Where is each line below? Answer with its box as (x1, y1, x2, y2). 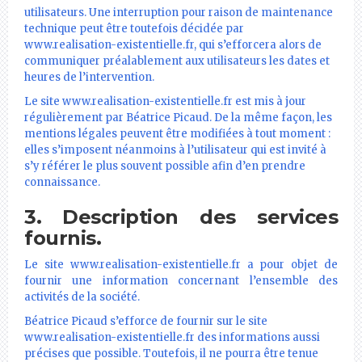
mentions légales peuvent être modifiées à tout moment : (24, 126, 330, 141)
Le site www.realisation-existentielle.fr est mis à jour (24, 94, 306, 108)
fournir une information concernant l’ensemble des (24, 273, 338, 288)
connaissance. (24, 175, 100, 189)
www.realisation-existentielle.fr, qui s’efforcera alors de (24, 37, 322, 52)
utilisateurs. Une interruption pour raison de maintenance (24, 5, 333, 19)
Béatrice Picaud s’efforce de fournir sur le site (24, 314, 267, 328)
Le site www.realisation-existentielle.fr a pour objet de (24, 257, 338, 271)
